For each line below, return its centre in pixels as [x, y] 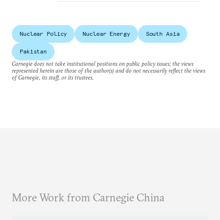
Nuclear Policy [43, 33]
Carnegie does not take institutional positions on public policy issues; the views [103, 63]
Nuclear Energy [106, 33]
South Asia [163, 33]
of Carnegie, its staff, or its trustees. [53, 77]
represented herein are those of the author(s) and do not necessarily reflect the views [109, 70]
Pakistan [33, 51]
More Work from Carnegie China [88, 197]
